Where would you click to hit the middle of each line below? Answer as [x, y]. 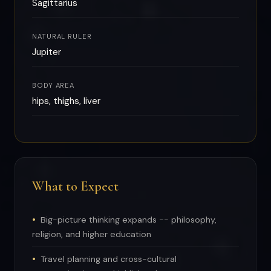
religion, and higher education [92, 234]
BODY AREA [54, 85]
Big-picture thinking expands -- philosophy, [129, 220]
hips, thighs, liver [66, 101]
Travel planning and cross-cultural [109, 259]
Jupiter [47, 52]
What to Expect [75, 186]
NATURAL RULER [62, 36]
